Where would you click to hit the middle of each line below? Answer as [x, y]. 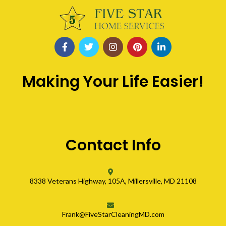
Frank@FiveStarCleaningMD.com [113, 214]
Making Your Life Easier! [113, 82]
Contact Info [113, 146]
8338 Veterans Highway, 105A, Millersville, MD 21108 [113, 181]
